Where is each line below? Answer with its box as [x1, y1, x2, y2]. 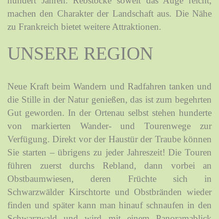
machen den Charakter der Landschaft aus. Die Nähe [7, 8, 212, 19]
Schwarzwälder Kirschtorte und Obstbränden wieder [7, 186, 212, 197]
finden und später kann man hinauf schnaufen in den [7, 199, 212, 210]
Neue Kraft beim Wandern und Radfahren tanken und [7, 81, 212, 91]
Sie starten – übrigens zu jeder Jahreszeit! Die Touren [7, 147, 212, 157]
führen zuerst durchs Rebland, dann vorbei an [7, 160, 212, 171]
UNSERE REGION [7, 43, 153, 64]
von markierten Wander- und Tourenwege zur [7, 120, 212, 131]
